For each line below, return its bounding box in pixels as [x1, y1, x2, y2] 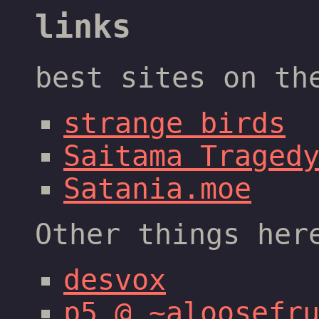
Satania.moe [63, 172, 251, 206]
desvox [63, 263, 166, 297]
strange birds [63, 107, 286, 140]
